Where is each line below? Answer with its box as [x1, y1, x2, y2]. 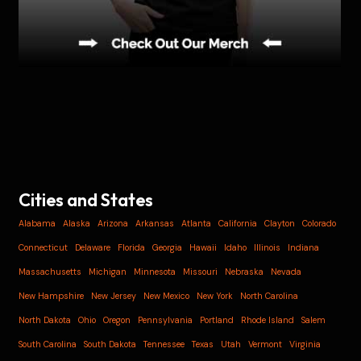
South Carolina [19, 338, 77, 351]
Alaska [63, 218, 91, 230]
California [218, 218, 258, 230]
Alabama [19, 218, 56, 230]
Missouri [183, 266, 218, 278]
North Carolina [240, 290, 299, 302]
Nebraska [225, 266, 264, 278]
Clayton [264, 218, 296, 230]
